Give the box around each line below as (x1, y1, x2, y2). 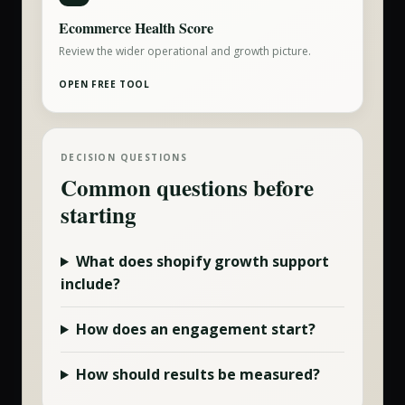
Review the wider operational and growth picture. (59, 43, 311, 59)
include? (61, 274, 120, 294)
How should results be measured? (75, 364, 320, 384)
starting (61, 198, 137, 231)
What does (75, 251, 156, 271)
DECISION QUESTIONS (61, 151, 188, 164)
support (268, 251, 329, 271)
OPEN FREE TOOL (59, 78, 150, 90)
